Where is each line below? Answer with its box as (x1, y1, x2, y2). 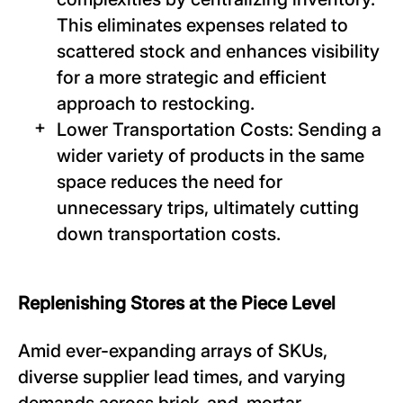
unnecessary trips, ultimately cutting (57, 197, 359, 219)
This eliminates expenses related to (57, 14, 348, 37)
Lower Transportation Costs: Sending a (57, 119, 381, 141)
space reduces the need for (57, 171, 282, 193)
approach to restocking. (57, 93, 255, 115)
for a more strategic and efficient (57, 67, 327, 89)
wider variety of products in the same (57, 145, 364, 167)
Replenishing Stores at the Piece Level (18, 292, 340, 315)
